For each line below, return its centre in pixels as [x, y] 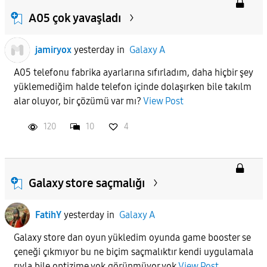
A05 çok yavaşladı [74, 18]
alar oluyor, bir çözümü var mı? [78, 101]
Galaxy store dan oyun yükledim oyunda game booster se [132, 237]
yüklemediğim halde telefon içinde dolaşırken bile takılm [132, 86]
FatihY [48, 215]
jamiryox [53, 49]
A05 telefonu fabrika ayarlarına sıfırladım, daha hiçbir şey [133, 72]
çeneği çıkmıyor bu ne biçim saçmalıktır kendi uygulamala [133, 252]
